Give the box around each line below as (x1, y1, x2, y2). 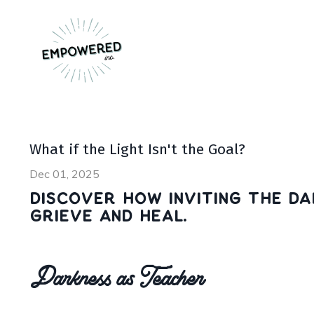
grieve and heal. (29, 209, 186, 224)
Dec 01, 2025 (29, 167, 100, 182)
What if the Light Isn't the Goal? (29, 140, 245, 159)
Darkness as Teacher (29, 252, 205, 294)
